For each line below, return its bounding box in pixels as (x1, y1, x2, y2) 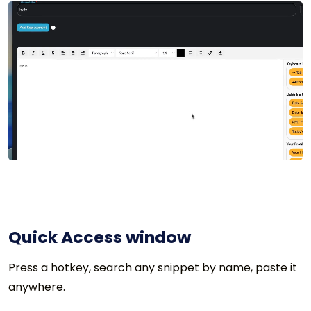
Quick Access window (8, 225, 191, 249)
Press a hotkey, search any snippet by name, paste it (8, 259, 297, 276)
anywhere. (8, 278, 65, 295)
